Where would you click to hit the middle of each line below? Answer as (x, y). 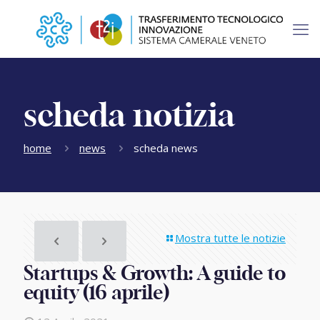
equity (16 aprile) (96, 293)
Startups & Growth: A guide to (155, 274)
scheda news (166, 148)
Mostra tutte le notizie (230, 238)
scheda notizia (129, 117)
